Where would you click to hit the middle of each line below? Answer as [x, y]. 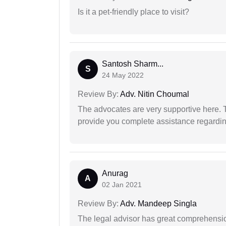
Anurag [115, 174]
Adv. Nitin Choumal [154, 94]
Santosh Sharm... [133, 64]
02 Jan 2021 [122, 185]
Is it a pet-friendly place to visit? [133, 12]
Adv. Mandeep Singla [158, 204]
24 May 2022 [123, 75]
